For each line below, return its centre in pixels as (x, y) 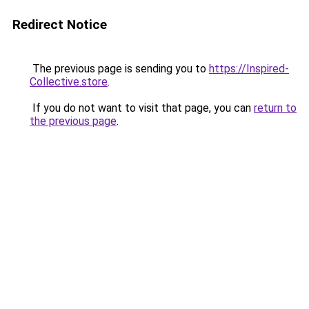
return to (275, 108)
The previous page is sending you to (119, 69)
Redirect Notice (60, 24)
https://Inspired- (249, 69)
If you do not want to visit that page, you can (142, 108)
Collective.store (69, 82)
